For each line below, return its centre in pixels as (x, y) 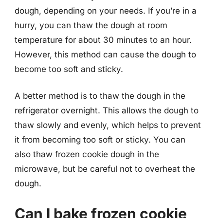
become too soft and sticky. (69, 69)
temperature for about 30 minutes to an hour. (103, 40)
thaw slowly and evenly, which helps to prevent (108, 125)
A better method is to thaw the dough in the (100, 96)
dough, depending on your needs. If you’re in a (106, 10)
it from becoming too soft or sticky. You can (100, 140)
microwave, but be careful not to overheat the (105, 169)
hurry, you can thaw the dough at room (91, 25)
